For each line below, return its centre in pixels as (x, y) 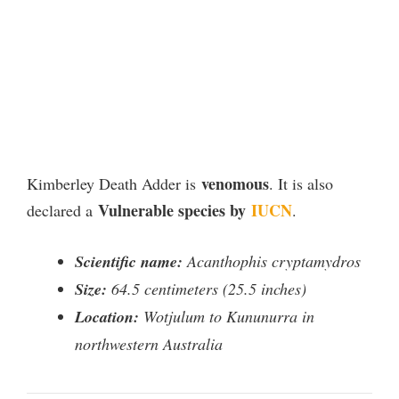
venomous (235, 183)
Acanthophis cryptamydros (272, 261)
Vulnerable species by (175, 210)
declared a (62, 210)
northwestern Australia (149, 343)
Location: (107, 316)
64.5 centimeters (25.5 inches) (207, 288)
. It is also (301, 183)
